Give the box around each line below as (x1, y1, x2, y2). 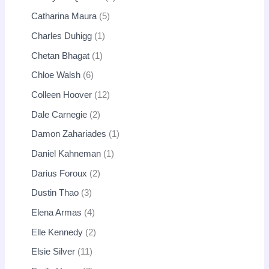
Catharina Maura (31, 11, 97, 22)
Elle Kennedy (31, 227, 83, 237)
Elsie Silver (31, 247, 76, 257)
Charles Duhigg (31, 31, 92, 41)
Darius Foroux (31, 168, 88, 178)
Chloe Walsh (31, 70, 81, 80)
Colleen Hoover (31, 90, 92, 100)
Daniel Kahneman (31, 148, 101, 159)
